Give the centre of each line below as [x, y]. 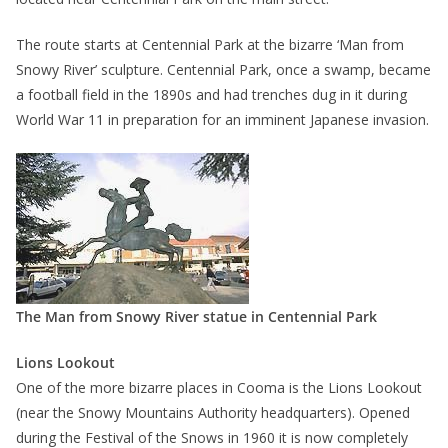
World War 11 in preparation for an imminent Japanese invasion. [222, 120]
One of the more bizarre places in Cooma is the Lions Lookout [219, 388]
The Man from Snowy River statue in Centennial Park [196, 317]
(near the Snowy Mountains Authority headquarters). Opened [213, 413]
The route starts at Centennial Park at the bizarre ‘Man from [210, 45]
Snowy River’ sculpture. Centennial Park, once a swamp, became [223, 70]
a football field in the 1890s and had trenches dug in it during [211, 95]
